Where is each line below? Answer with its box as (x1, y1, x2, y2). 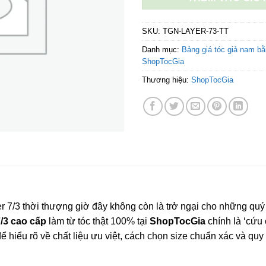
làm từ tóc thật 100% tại (46, 216, 150, 226)
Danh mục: (142, 45, 182, 54)
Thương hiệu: (142, 75, 191, 84)
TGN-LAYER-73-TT (163, 26, 229, 36)
